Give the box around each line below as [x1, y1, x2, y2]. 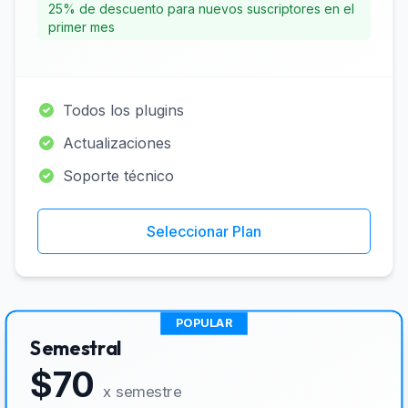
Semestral [29, 335, 122, 360]
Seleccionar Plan [147, 222, 261, 240]
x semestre [102, 382, 182, 402]
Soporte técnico [63, 167, 174, 185]
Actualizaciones [63, 134, 171, 152]
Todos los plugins [63, 101, 184, 119]
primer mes [48, 19, 115, 35]
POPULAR [176, 315, 232, 331]
